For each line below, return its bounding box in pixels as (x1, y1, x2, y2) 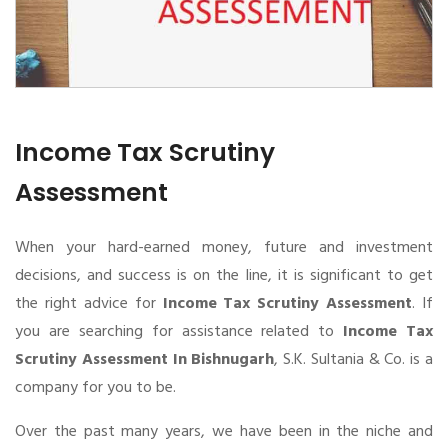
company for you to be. (15, 374, 176, 401)
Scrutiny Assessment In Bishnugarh (15, 346, 275, 373)
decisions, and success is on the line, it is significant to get (15, 262, 433, 289)
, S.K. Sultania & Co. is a (274, 346, 434, 373)
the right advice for (15, 290, 163, 317)
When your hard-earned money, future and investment (15, 234, 433, 261)
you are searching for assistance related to (15, 318, 344, 345)
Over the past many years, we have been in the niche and (15, 418, 433, 445)
